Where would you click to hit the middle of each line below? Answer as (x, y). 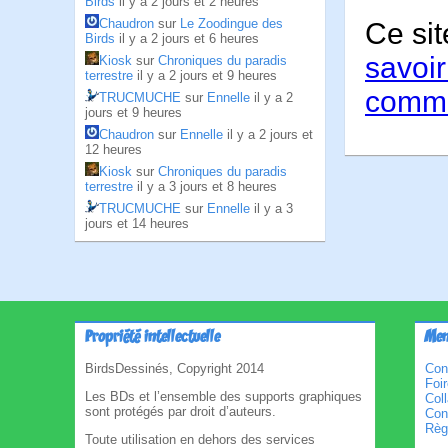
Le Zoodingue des (231, 23)
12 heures (113, 149)
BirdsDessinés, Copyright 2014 (174, 368)
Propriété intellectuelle (152, 338)
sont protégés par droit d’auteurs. (180, 411)
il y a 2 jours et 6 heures (189, 38)
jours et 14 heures (137, 223)
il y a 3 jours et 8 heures (207, 186)
